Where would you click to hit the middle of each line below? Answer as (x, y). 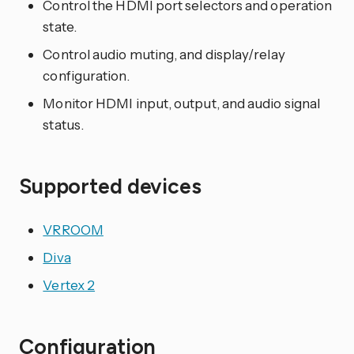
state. (60, 27)
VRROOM (73, 230)
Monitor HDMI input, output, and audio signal (182, 104)
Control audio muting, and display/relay (164, 55)
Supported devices (113, 186)
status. (63, 125)
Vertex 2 (69, 285)
